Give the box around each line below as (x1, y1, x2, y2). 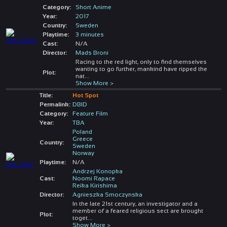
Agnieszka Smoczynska (72, 191, 142, 198)
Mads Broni (75, 49, 108, 56)
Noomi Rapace (72, 174, 115, 182)
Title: (39, 91, 53, 99)
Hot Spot (72, 91, 98, 99)
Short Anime (75, 3, 111, 11)
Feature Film (72, 109, 108, 117)
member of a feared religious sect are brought (72, 207, 203, 214)
